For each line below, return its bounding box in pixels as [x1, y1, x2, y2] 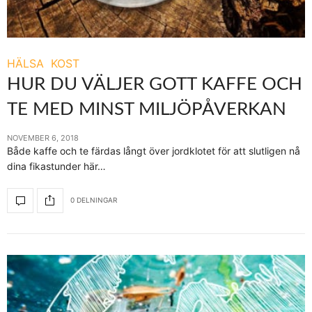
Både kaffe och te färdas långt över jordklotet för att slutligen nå [7, 144, 300, 157]
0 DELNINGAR [70, 196, 117, 205]
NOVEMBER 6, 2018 [7, 132, 79, 143]
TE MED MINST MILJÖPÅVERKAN [7, 100, 286, 118]
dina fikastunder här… [7, 159, 106, 172]
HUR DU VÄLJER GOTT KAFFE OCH [7, 75, 302, 93]
